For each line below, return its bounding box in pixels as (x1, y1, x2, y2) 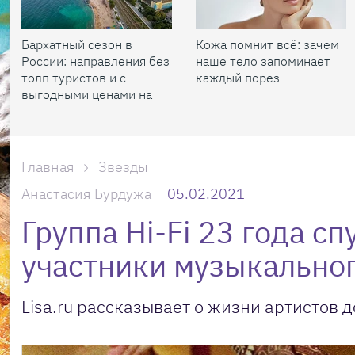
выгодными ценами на (21, 86, 152, 102)
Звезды (98, 158, 148, 176)
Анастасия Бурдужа (21, 185, 151, 203)
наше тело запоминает (196, 53, 330, 69)
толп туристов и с (21, 70, 126, 86)
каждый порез (196, 70, 280, 86)
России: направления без (21, 53, 170, 69)
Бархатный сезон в (21, 36, 132, 52)
